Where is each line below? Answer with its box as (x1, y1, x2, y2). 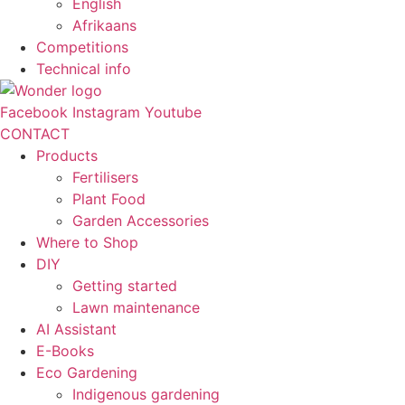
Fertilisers (72, 168, 138, 186)
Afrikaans (72, 16, 137, 34)
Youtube (145, 103, 202, 121)
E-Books (36, 342, 94, 360)
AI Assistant (36, 320, 117, 338)
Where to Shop (36, 233, 138, 251)
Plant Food (72, 190, 146, 208)
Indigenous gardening (72, 385, 220, 403)
